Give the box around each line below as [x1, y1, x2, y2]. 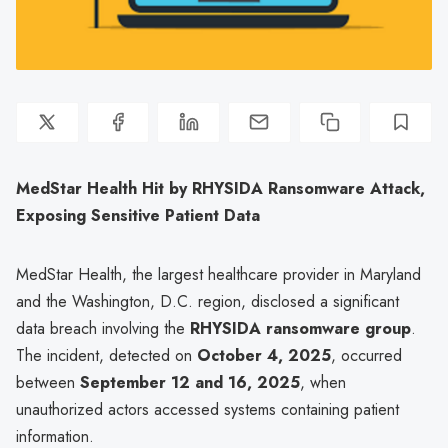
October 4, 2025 [197, 343, 331, 367]
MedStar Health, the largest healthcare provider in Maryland [16, 262, 421, 286]
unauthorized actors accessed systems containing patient [16, 397, 399, 421]
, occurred [331, 343, 402, 367]
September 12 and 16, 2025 [80, 370, 300, 394]
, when [300, 370, 346, 394]
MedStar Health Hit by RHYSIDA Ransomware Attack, [16, 176, 425, 200]
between [16, 370, 80, 394]
